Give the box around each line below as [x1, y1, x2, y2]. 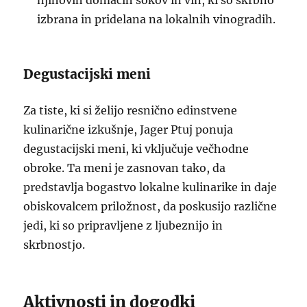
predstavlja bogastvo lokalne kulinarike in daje [23, 180, 278, 194]
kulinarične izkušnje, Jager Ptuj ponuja [23, 123, 234, 136]
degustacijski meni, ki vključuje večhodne [23, 142, 249, 156]
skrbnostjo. [23, 238, 86, 251]
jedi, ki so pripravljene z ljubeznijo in [23, 219, 223, 232]
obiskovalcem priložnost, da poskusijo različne [23, 199, 278, 213]
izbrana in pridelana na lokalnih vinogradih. [37, 12, 276, 26]
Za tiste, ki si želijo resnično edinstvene [23, 103, 238, 117]
